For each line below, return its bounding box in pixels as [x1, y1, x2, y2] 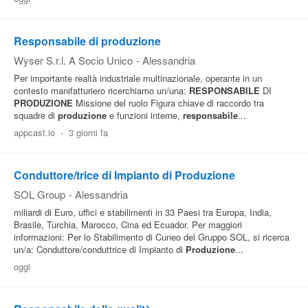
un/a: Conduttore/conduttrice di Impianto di [14, 243, 186, 256]
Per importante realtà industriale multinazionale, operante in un [14, 71, 262, 85]
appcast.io [14, 126, 55, 139]
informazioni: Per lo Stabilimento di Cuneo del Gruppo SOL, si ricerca [14, 230, 289, 243]
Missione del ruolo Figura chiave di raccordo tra [73, 96, 264, 109]
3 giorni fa [68, 126, 108, 139]
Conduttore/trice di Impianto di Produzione [14, 167, 235, 183]
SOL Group [14, 187, 65, 201]
